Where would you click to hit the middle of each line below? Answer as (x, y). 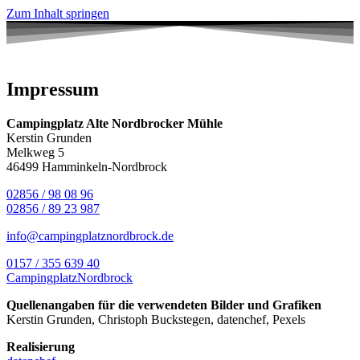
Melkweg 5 (35, 152)
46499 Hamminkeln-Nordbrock (87, 166)
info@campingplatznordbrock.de (90, 235)
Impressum (53, 89)
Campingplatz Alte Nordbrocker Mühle (115, 123)
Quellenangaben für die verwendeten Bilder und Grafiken (164, 305)
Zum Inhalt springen (58, 13)
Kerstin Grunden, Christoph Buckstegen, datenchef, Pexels (156, 319)
